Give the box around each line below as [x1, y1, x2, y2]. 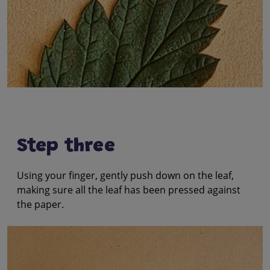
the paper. [17, 197, 64, 211]
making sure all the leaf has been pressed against [17, 183, 240, 196]
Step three [17, 137, 115, 156]
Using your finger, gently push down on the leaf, [17, 168, 234, 182]
